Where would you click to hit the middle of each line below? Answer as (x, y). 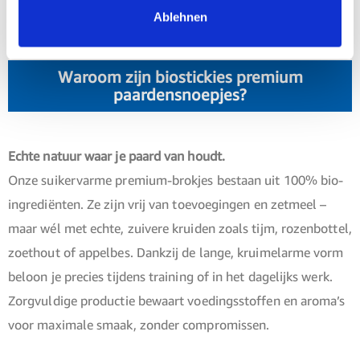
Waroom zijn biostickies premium (180, 77)
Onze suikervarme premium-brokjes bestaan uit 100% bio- (176, 180)
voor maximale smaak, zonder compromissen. (139, 325)
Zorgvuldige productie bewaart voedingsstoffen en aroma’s (177, 301)
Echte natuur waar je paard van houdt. (117, 156)
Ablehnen (180, 17)
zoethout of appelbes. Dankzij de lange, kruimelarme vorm (176, 253)
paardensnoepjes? (180, 95)
